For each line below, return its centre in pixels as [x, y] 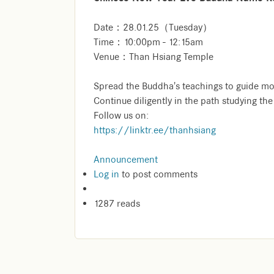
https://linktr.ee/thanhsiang [155, 131]
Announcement [126, 160]
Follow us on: [121, 116]
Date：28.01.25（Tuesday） [153, 28]
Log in [106, 175]
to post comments [158, 175]
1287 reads [117, 204]
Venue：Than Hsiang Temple [154, 57]
